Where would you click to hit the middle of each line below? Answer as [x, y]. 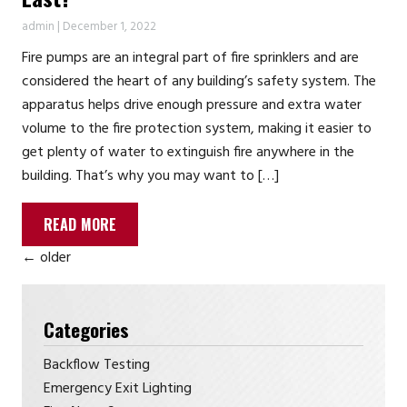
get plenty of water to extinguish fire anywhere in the [188, 153]
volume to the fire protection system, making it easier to [197, 129]
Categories [86, 330]
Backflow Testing [97, 366]
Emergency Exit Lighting [118, 389]
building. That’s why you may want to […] [150, 177]
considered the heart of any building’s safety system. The [199, 82]
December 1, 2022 [109, 27]
